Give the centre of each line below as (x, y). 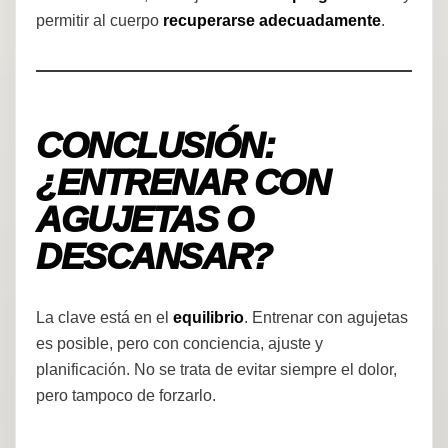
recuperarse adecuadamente (272, 21)
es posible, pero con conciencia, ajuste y (179, 344)
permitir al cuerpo (99, 21)
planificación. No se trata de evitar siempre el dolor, (216, 370)
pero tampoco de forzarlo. (126, 396)
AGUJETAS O (144, 219)
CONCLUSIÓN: (155, 145)
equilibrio (208, 318)
